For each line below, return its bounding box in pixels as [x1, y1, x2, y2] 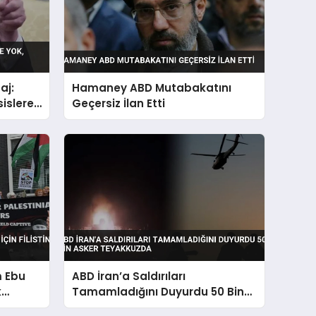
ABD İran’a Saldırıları [72, 269, 186, 284]
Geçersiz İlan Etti [72, 95, 166, 111]
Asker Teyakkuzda [72, 300, 176, 315]
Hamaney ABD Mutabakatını [72, 80, 232, 95]
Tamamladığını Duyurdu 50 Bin [72, 284, 245, 299]
